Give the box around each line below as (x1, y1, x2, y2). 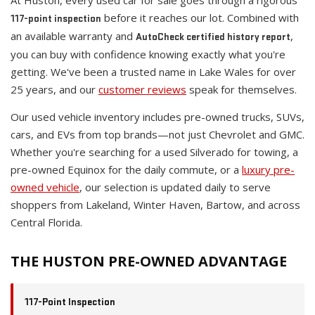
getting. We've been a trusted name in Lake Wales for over (11, 65, 296, 79)
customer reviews (98, 82, 186, 97)
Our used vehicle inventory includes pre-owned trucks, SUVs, (11, 110, 304, 124)
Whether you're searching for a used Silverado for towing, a (11, 145, 298, 160)
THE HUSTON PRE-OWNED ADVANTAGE (11, 252, 287, 271)
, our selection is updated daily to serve (79, 180, 271, 195)
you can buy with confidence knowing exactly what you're (11, 47, 285, 62)
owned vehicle (11, 180, 79, 195)
